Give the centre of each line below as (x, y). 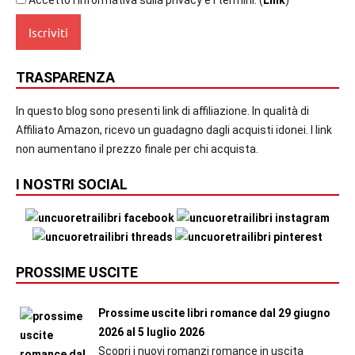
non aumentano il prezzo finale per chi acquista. (137, 149)
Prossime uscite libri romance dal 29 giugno (214, 313)
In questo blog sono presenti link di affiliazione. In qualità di (162, 111)
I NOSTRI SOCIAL (72, 185)
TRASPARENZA (65, 78)
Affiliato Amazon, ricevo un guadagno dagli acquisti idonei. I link (174, 130)
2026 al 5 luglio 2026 (151, 332)
